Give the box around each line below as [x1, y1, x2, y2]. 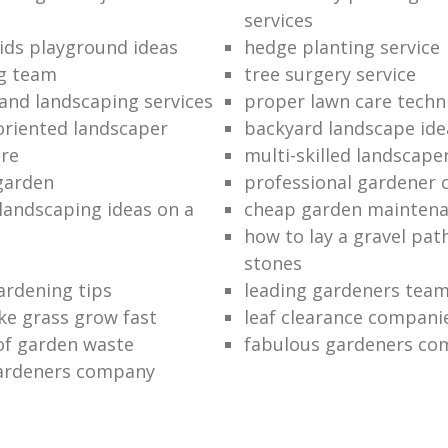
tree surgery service [243, 61, 416, 86]
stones [243, 250, 302, 275]
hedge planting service [243, 34, 440, 59]
